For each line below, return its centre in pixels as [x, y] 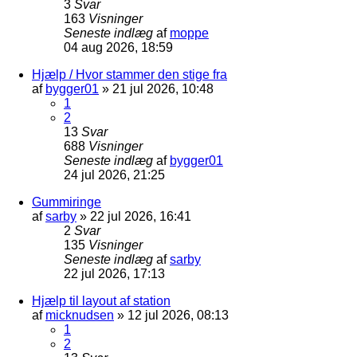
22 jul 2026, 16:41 [141, 216]
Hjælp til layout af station [101, 300]
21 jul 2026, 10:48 [163, 88]
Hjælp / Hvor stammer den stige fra [129, 74]
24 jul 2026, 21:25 [114, 175]
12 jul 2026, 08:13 [178, 315]
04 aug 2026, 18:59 [118, 47]
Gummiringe [67, 202]
